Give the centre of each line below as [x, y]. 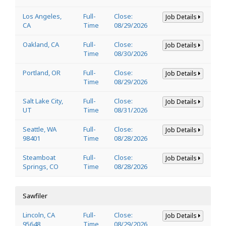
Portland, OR [42, 72]
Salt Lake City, [43, 101]
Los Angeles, [42, 16]
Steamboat [39, 157]
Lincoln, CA [39, 215]
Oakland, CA [41, 44]
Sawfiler [35, 195]
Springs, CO [41, 166]
